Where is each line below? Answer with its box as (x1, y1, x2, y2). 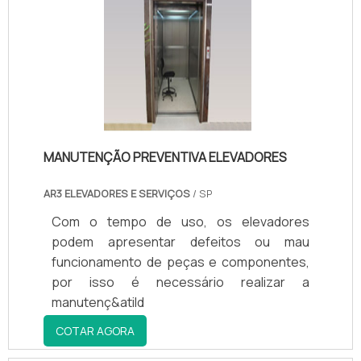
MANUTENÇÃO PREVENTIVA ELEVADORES (44, 148, 287, 166)
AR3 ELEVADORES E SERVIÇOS (44, 186, 190, 201)
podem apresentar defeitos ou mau (52, 233, 309, 251)
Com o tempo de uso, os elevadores (52, 213, 309, 230)
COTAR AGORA (56, 323, 135, 338)
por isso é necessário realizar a (52, 273, 309, 291)
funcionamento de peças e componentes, (52, 253, 309, 271)
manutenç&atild (52, 293, 144, 311)
